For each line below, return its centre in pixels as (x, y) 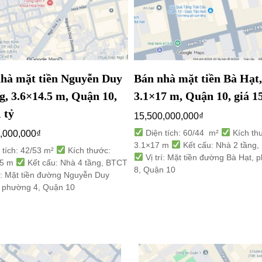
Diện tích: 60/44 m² (182, 132)
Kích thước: (88, 150)
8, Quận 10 (154, 169)
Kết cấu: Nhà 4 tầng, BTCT (77, 162)
